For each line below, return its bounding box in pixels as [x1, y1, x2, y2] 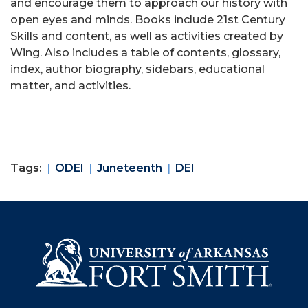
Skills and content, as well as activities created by [10, 30, 283, 43]
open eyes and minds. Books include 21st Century [10, 13, 285, 27]
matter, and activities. [10, 79, 131, 93]
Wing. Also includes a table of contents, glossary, [10, 46, 280, 60]
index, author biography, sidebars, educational [10, 63, 265, 76]
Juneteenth [97, 162, 162, 175]
